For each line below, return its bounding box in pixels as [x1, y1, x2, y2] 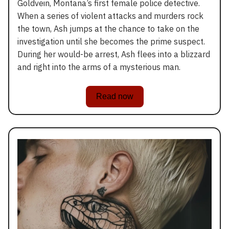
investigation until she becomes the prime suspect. [17, 36, 205, 47]
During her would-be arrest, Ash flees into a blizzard [17, 49, 210, 60]
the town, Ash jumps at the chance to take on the [17, 24, 199, 34]
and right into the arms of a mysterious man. [17, 62, 180, 73]
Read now [96, 92, 133, 101]
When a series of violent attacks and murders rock [17, 11, 203, 21]
